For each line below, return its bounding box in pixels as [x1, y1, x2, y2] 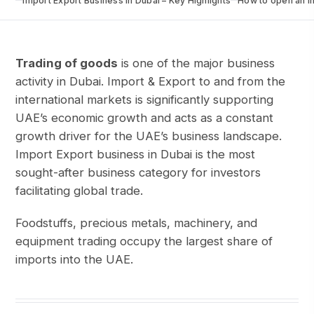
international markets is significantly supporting [15, 93, 274, 107]
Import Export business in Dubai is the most [15, 147, 256, 161]
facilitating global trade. [15, 184, 144, 198]
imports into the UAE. [15, 252, 134, 266]
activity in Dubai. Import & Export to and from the [15, 74, 286, 88]
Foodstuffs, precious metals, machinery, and [15, 216, 258, 230]
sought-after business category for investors [15, 165, 261, 179]
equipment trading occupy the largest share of [15, 234, 273, 248]
